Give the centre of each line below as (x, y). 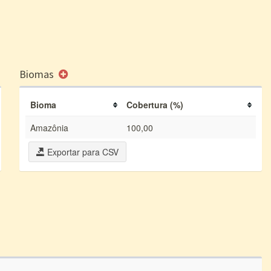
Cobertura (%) (155, 105)
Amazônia (49, 128)
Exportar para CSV (82, 152)
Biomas (38, 74)
